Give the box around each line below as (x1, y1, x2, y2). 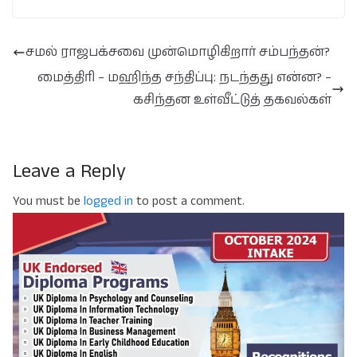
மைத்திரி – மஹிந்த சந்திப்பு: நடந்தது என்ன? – (37, 68, 331, 87)
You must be (13, 191, 84, 210)
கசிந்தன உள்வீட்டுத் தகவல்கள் (133, 90, 331, 109)
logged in (84, 191, 133, 210)
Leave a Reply (13, 157, 126, 185)
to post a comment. (133, 191, 245, 210)
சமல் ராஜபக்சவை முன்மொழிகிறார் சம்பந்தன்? (25, 42, 330, 61)
